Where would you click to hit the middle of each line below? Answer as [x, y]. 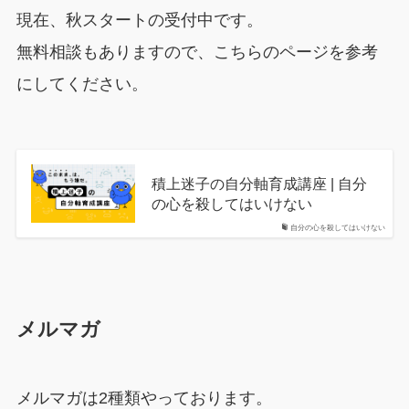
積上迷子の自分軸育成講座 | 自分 [259, 183]
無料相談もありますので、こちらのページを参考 [197, 52]
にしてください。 [82, 84]
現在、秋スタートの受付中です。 [139, 20]
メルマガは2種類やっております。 [144, 398]
